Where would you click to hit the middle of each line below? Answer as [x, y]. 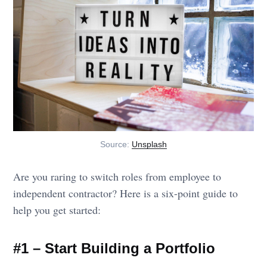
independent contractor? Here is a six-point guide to [126, 193]
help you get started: [57, 210]
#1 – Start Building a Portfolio [114, 249]
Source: [116, 145]
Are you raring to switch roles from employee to [117, 177]
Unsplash [149, 145]
